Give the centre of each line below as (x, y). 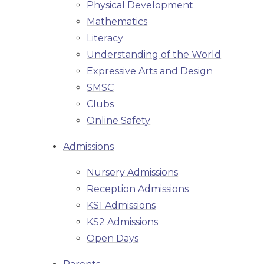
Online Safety (119, 121)
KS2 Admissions (123, 222)
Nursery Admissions (133, 173)
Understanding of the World (154, 55)
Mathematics (117, 22)
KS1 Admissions (121, 206)
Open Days (113, 239)
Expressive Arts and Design (150, 71)
